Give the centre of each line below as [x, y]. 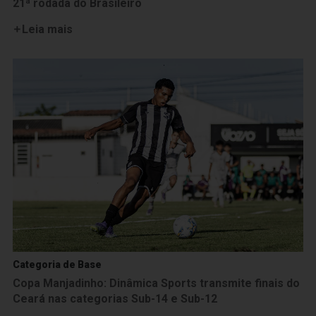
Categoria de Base [57, 265]
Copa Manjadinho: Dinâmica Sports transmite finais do [156, 284]
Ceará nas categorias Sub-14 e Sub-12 [115, 299]
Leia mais [47, 29]
